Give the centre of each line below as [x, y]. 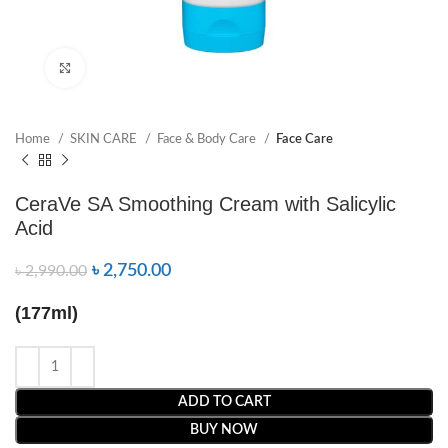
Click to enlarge [129, 67]
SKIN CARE [105, 139]
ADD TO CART [224, 402]
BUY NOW [224, 430]
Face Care [304, 139]
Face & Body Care [208, 139]
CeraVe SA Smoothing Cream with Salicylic [205, 204]
